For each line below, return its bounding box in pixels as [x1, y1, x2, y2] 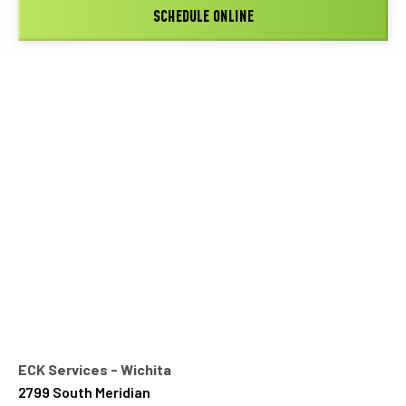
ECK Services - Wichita [18, 360, 171, 378]
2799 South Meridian [18, 382, 150, 401]
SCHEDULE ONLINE [152, 5, 254, 28]
